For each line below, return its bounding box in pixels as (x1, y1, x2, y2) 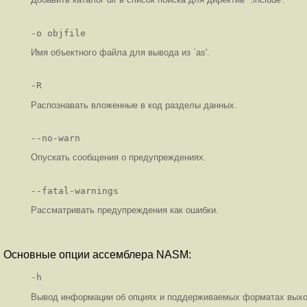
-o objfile (31, 27, 86, 38)
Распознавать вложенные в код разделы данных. (31, 99, 237, 110)
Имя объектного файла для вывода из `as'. (31, 47, 210, 58)
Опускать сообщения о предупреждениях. (31, 152, 206, 163)
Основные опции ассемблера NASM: (3, 249, 191, 261)
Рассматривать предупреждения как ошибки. (31, 205, 219, 216)
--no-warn (31, 133, 80, 144)
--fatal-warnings (31, 185, 119, 196)
